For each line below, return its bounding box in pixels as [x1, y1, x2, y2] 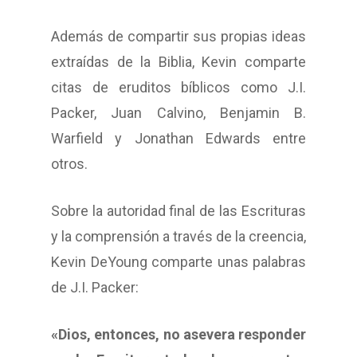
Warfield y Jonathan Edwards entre [51, 130, 306, 147]
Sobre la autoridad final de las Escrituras [51, 202, 306, 220]
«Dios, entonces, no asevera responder [51, 326, 306, 343]
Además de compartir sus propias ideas [51, 28, 306, 45]
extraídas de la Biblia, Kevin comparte [51, 53, 306, 71]
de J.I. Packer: [51, 279, 139, 296]
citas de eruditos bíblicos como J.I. [51, 79, 306, 96]
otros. [51, 155, 88, 173]
